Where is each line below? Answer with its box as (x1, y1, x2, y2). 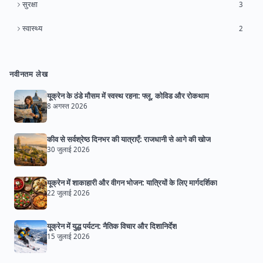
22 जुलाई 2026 (47, 188, 90, 198)
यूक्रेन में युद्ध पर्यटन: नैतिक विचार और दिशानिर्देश (47, 221, 177, 232)
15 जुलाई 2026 (47, 232, 90, 241)
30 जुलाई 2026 (47, 145, 90, 154)
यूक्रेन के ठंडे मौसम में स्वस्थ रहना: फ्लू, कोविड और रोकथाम (47, 90, 209, 102)
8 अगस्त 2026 (47, 102, 87, 111)
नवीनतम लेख (9, 69, 48, 80)
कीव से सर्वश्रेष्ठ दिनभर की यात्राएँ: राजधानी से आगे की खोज (47, 134, 211, 145)
